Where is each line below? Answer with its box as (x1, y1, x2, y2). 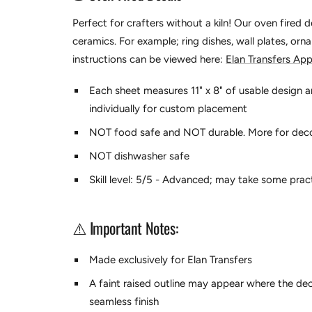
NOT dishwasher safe (89, 150, 190, 163)
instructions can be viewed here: (72, 53, 226, 66)
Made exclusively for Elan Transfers (89, 253, 253, 267)
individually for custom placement (89, 102, 248, 116)
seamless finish (89, 295, 159, 309)
